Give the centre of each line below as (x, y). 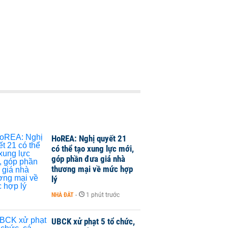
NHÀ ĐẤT (63, 195)
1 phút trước (103, 195)
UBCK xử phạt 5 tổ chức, (93, 221)
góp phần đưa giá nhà (88, 159)
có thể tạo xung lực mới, (93, 148)
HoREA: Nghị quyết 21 (89, 138)
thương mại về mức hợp (92, 169)
